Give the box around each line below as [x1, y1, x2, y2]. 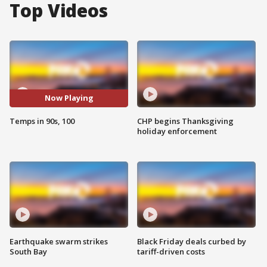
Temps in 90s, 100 [10, 115, 74, 126]
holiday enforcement [137, 125, 217, 136]
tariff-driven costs [137, 246, 205, 257]
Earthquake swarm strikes [10, 236, 108, 247]
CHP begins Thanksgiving [137, 115, 234, 126]
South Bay [10, 246, 47, 257]
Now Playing [44, 92, 94, 104]
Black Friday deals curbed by [137, 236, 246, 247]
